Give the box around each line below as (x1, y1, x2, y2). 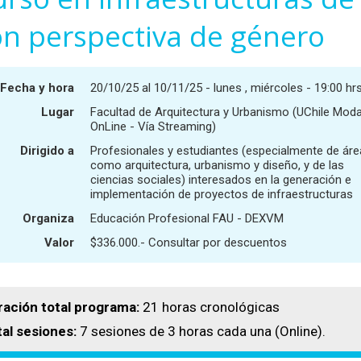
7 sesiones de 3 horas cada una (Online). (76, 323, 326, 340)
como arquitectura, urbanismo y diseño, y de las (90, 157, 345, 172)
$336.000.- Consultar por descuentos (90, 234, 288, 250)
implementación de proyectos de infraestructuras (90, 186, 354, 201)
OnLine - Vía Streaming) (90, 118, 217, 134)
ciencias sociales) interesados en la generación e (90, 172, 352, 187)
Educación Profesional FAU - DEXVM (90, 210, 284, 226)
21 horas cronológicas (142, 299, 280, 316)
